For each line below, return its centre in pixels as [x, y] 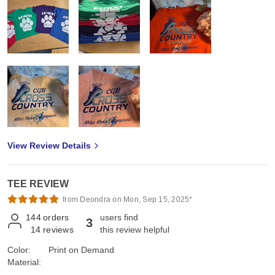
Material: [24, 262]
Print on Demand [81, 250]
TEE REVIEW [38, 184]
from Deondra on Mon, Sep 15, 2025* [128, 200]
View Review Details [49, 146]
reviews [58, 230]
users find [119, 218]
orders [56, 218]
